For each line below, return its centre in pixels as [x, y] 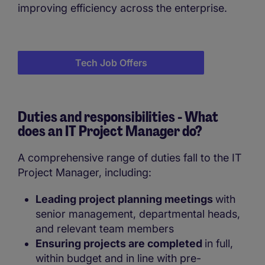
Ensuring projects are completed [120, 243]
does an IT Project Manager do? [110, 131]
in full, [219, 243]
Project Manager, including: [85, 172]
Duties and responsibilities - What [118, 117]
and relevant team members [105, 228]
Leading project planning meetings [125, 199]
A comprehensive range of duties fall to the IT [130, 157]
